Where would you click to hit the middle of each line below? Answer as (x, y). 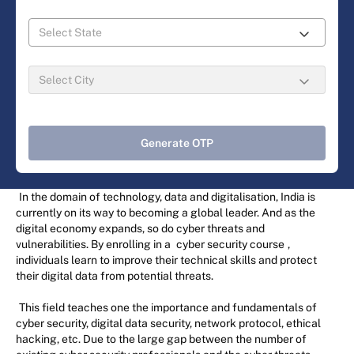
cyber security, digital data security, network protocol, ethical (168, 323)
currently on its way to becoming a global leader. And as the (166, 212)
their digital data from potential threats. (115, 275)
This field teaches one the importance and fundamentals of (168, 307)
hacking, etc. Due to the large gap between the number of (161, 339)
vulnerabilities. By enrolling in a (94, 244)
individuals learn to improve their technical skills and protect (166, 260)
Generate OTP (177, 143)
